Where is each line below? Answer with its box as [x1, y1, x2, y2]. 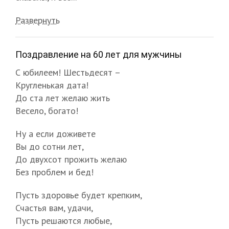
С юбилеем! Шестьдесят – [15, 66, 121, 78]
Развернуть [15, 14, 60, 26]
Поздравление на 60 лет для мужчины [15, 49, 182, 60]
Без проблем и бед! [15, 166, 94, 178]
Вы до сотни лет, [15, 140, 84, 152]
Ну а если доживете [15, 127, 96, 140]
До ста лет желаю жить [15, 91, 110, 104]
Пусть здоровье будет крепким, [15, 189, 142, 201]
